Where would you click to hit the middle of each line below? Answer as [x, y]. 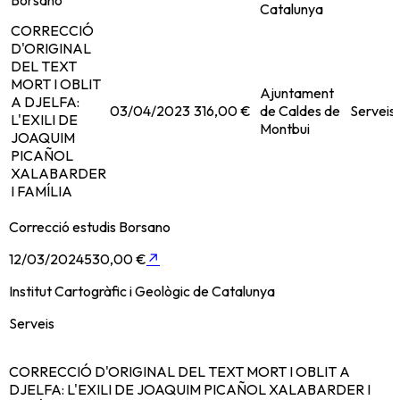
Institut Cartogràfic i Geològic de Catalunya [142, 292]
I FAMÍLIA [42, 192]
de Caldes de [300, 111]
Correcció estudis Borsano [90, 227]
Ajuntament [297, 93]
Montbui [285, 129]
